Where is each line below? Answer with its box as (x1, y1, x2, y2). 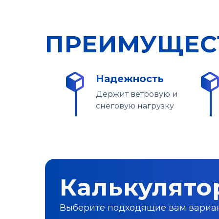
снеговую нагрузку (96, 101, 174, 110)
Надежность (96, 73, 164, 85)
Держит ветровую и (96, 89, 178, 99)
